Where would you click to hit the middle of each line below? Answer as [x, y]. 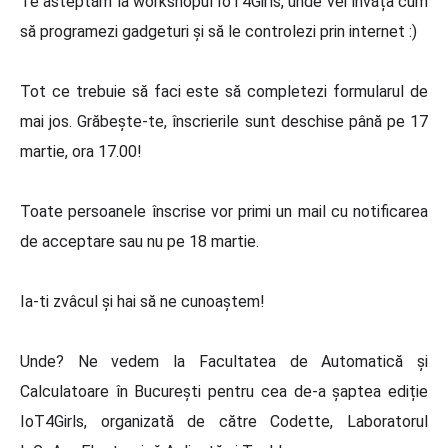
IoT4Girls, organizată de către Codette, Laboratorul [224, 421]
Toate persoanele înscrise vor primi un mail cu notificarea [224, 211]
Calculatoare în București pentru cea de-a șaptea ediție [224, 391]
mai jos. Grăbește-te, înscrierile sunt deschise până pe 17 [224, 121]
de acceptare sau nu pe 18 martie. [139, 241]
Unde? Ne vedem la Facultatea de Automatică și [224, 361]
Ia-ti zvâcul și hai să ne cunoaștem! [142, 301]
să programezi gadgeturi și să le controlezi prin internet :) [218, 31]
